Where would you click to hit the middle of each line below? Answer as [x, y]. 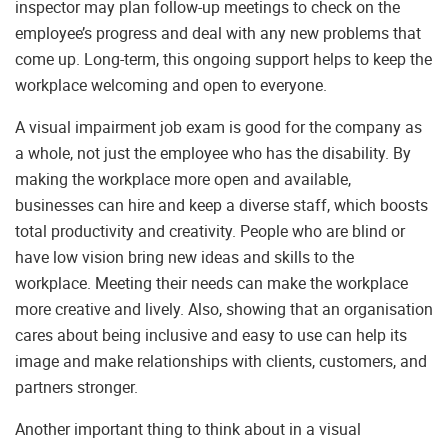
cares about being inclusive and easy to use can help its [211, 335]
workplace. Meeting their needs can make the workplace [211, 283]
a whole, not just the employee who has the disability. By [213, 153]
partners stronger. [76, 387]
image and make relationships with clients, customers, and [221, 361]
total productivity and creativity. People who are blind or [210, 231]
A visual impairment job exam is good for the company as [218, 127]
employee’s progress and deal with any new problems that [218, 33]
